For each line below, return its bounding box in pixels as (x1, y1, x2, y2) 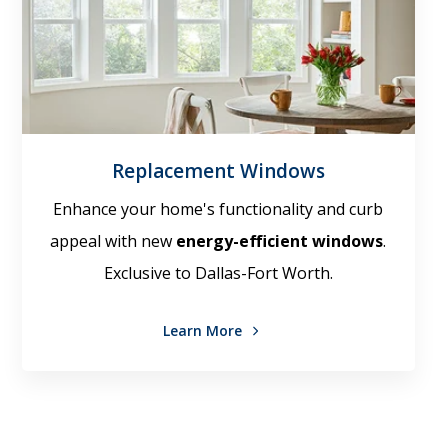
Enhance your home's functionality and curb (53, 198, 384, 221)
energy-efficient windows (176, 230, 384, 253)
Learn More (162, 321, 246, 341)
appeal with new (50, 230, 177, 253)
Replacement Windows (111, 158, 325, 185)
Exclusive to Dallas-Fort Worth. (103, 262, 333, 285)
